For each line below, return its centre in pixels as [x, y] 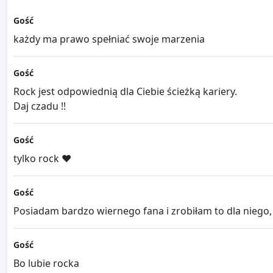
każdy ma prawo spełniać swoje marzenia [109, 39]
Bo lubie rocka [46, 264]
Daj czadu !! [40, 106]
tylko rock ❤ [42, 159]
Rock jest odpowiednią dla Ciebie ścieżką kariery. [125, 92]
